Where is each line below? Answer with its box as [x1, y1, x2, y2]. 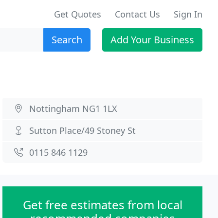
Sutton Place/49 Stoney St [29, 125, 136, 136]
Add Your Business [110, 33, 194, 46]
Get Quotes [54, 8, 101, 20]
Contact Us [115, 8, 160, 20]
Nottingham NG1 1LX [29, 103, 118, 114]
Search [52, 33, 82, 46]
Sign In [174, 8, 202, 20]
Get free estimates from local [22, 197, 182, 213]
